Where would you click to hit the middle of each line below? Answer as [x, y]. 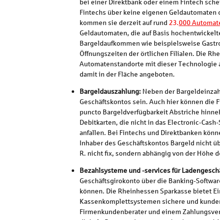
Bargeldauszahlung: [111, 91]
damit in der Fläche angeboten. [127, 74]
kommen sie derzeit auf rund [123, 23]
